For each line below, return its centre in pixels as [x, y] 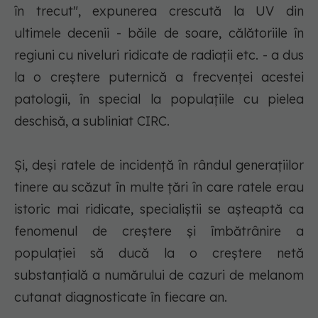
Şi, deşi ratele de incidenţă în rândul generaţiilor [159, 165]
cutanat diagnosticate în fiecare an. [121, 297]
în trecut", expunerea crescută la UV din [159, 11]
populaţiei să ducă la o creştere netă [159, 253]
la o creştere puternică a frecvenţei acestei [159, 77]
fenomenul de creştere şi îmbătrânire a [159, 231]
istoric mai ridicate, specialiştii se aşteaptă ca [159, 209]
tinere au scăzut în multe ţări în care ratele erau [159, 187]
